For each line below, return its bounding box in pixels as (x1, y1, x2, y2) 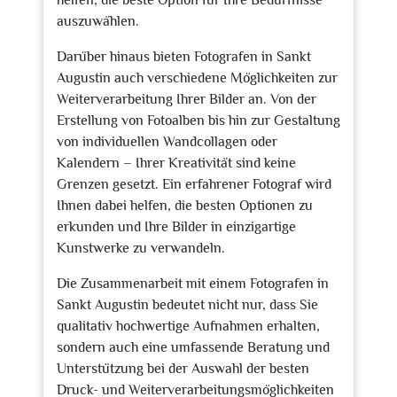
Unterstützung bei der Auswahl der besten (57, 361, 309, 377)
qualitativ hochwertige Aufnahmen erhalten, (57, 318, 320, 334)
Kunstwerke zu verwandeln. (57, 240, 225, 256)
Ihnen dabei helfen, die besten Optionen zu (57, 198, 313, 214)
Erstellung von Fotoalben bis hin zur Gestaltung (57, 113, 340, 128)
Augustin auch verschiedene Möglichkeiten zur (57, 70, 338, 86)
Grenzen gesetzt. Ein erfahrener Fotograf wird (57, 176, 331, 192)
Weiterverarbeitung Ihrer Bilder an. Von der (57, 91, 316, 107)
